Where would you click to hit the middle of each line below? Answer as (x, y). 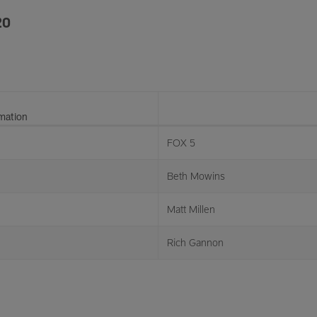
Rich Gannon (195, 242)
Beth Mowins (196, 176)
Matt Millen (191, 209)
